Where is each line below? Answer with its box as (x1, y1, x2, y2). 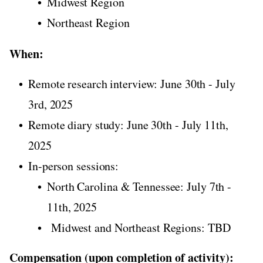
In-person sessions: (28, 157, 119, 174)
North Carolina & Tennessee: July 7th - (47, 178, 232, 194)
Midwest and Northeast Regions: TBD (47, 219, 231, 235)
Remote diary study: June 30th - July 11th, (28, 116, 228, 133)
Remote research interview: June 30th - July (28, 75, 235, 92)
